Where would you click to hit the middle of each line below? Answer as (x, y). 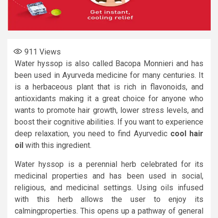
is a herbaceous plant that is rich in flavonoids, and (109, 87)
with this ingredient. (57, 145)
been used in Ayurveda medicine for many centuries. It (109, 75)
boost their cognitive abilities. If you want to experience (109, 122)
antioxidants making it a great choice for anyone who (109, 98)
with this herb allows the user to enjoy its (109, 199)
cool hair (185, 133)
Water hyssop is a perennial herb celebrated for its (109, 164)
